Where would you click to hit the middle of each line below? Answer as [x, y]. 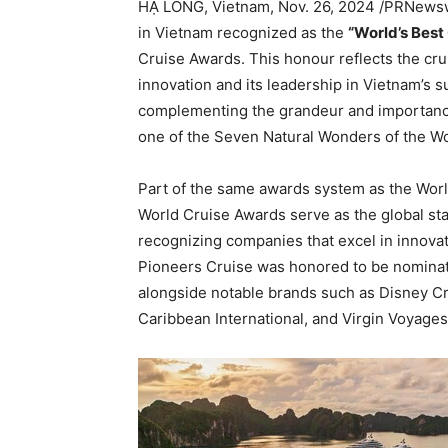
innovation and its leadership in [250, 84]
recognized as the [280, 32]
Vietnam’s [397, 84]
